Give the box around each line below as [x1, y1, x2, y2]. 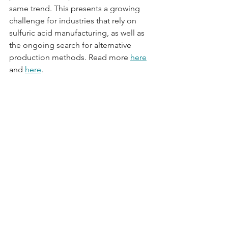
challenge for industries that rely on [9, 15, 138, 25]
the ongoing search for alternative [9, 40, 133, 50]
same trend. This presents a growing [9, 3, 142, 13]
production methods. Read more [9, 52, 130, 62]
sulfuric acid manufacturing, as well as [9, 27, 147, 38]
